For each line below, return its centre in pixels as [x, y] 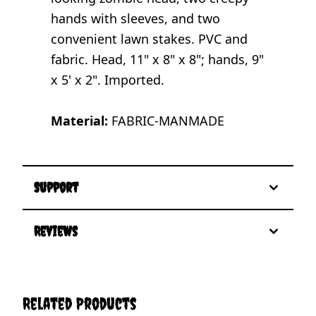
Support [56, 187]
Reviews [56, 231]
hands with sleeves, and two [135, 18]
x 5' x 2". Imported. [108, 79]
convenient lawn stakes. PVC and [149, 38]
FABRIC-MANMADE [166, 120]
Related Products [80, 303]
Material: [79, 120]
